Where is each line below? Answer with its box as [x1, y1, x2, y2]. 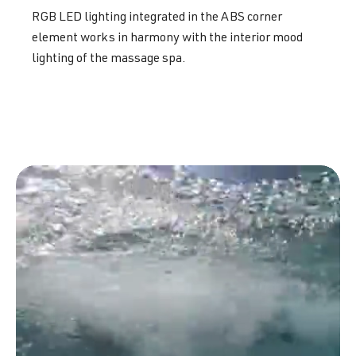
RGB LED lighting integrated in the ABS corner [32, 11, 282, 25]
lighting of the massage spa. [32, 52, 186, 66]
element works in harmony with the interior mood [32, 32, 303, 45]
